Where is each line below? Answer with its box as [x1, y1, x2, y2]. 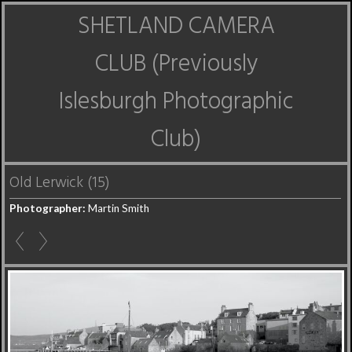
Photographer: [9, 202, 86, 214]
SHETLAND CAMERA [77, 8, 275, 46]
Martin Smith [86, 202, 149, 214]
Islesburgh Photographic [58, 83, 294, 121]
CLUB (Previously [94, 46, 258, 83]
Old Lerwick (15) [9, 171, 110, 195]
